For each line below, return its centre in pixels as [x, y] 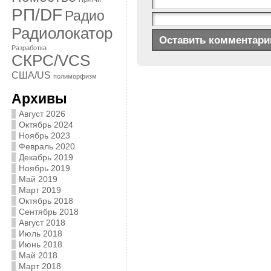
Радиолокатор [62, 33]
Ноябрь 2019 [44, 168]
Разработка [29, 48]
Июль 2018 [40, 233]
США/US [31, 75]
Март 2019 [40, 190]
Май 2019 [38, 179]
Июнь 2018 [40, 244]
